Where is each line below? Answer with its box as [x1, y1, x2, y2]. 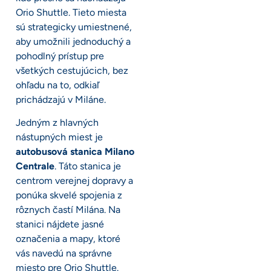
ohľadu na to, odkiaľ [16, 79, 99, 91]
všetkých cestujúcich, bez [16, 65, 128, 77]
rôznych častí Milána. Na [16, 204, 120, 216]
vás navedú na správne [16, 247, 112, 260]
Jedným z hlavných [16, 117, 99, 129]
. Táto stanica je [54, 160, 121, 172]
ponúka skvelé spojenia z [16, 189, 122, 201]
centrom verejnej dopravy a [16, 175, 133, 187]
